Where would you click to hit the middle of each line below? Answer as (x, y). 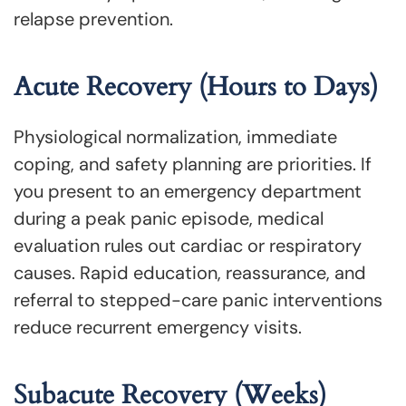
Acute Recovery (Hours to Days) (196, 87)
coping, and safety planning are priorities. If (193, 164)
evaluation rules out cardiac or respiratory (188, 246)
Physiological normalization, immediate (175, 137)
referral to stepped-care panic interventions (198, 300)
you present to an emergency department (188, 191)
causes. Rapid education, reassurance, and (190, 273)
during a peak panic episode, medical (169, 218)
